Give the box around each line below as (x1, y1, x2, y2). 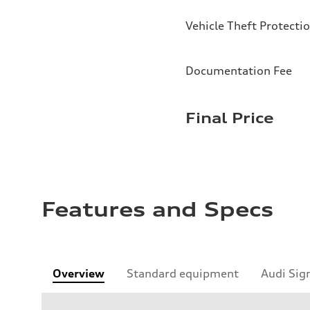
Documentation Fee (185, 64, 292, 78)
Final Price (185, 109, 274, 127)
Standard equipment (127, 266, 239, 281)
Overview (53, 266, 104, 281)
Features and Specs (42, 198, 273, 222)
